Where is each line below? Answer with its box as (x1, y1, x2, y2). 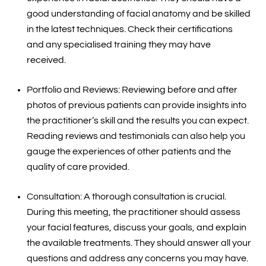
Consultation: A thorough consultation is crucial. (26, 192, 226, 202)
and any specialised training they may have (26, 40, 211, 50)
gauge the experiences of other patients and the (26, 147, 231, 157)
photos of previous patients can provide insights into (26, 100, 246, 110)
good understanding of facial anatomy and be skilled (26, 9, 251, 19)
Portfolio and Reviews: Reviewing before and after (26, 85, 237, 95)
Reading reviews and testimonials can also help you (26, 131, 245, 141)
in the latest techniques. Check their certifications (26, 24, 233, 34)
